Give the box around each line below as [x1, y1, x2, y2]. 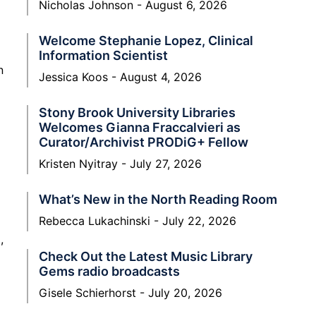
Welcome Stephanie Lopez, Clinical [39, 32, 253, 48]
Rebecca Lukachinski [39, 213, 154, 228]
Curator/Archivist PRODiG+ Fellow [39, 134, 248, 150]
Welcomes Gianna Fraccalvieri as [39, 119, 241, 135]
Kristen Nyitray [39, 156, 121, 171]
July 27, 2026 [126, 156, 202, 171]
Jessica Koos [39, 69, 111, 84]
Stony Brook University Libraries [39, 104, 236, 120]
